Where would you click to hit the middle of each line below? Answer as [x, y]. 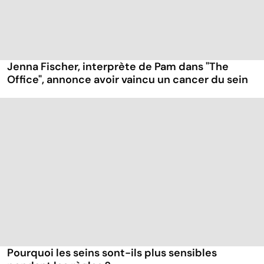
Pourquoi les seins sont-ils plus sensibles [112, 253]
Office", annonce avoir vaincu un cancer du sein [128, 80]
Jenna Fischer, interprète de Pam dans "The [118, 67]
